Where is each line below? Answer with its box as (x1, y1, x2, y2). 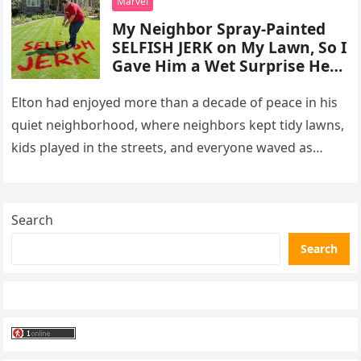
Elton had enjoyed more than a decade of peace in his (11, 93, 338, 111)
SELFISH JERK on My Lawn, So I (112, 36, 347, 58)
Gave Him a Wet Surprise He (112, 55, 330, 77)
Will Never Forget (112, 73, 248, 95)
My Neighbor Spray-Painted (112, 18, 326, 39)
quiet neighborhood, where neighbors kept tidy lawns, (11, 116, 345, 134)
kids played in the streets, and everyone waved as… (11, 139, 324, 156)
